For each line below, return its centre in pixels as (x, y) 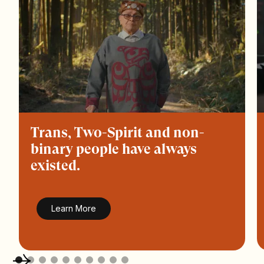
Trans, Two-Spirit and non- (118, 132)
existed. (56, 165)
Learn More (74, 208)
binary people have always (114, 149)
